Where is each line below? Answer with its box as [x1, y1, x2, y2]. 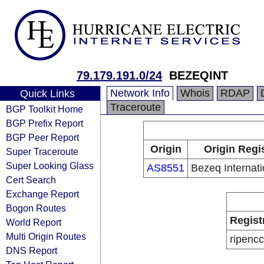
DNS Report [6, 245, 57, 256]
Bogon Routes [6, 203, 66, 213]
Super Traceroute [6, 146, 78, 157]
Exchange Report [6, 189, 79, 199]
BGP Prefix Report [6, 118, 83, 128]
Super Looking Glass [6, 160, 94, 171]
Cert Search [6, 174, 56, 185]
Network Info [110, 87, 170, 99]
